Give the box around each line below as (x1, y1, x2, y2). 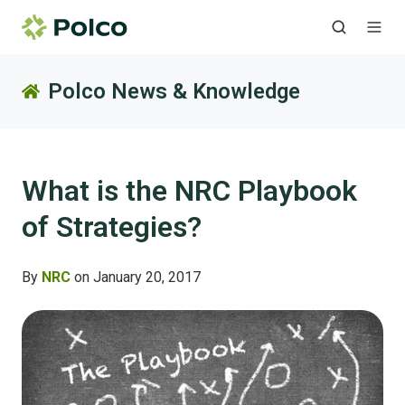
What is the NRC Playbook (22, 174, 357, 209)
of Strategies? (22, 210, 202, 245)
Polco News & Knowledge (47, 79, 300, 105)
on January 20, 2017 (71, 268, 201, 287)
